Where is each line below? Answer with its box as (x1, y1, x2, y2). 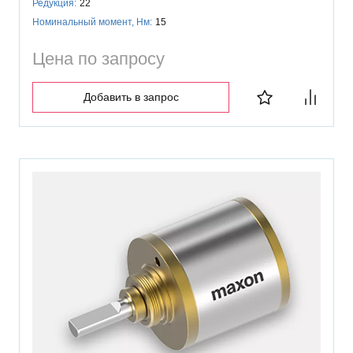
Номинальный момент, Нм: (32, 16, 152, 28)
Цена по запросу (32, 48, 165, 69)
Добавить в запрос (83, 90, 179, 103)
